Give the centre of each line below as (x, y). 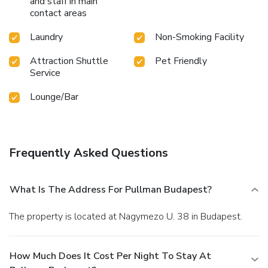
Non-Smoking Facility (200, 37)
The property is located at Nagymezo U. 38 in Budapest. (128, 216)
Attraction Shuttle (69, 61)
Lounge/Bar (54, 97)
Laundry (46, 37)
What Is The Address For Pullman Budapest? (111, 189)
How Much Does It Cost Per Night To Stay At (110, 256)
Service (45, 73)
